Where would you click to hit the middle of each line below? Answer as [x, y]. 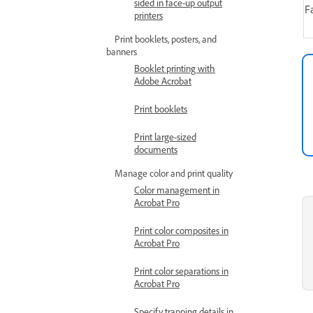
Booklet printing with [175, 68]
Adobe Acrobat [163, 81]
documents [156, 149]
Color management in [177, 190]
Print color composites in [181, 230]
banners [122, 51]
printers [148, 15]
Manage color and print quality [174, 173]
